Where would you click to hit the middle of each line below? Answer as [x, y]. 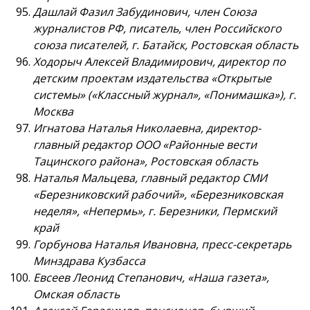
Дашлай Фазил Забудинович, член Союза [145, 12]
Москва [53, 112]
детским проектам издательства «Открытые [152, 79]
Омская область [76, 294]
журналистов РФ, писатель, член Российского [157, 29]
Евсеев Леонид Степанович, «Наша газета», [151, 278]
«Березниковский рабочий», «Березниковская [158, 195]
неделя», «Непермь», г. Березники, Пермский [155, 211]
